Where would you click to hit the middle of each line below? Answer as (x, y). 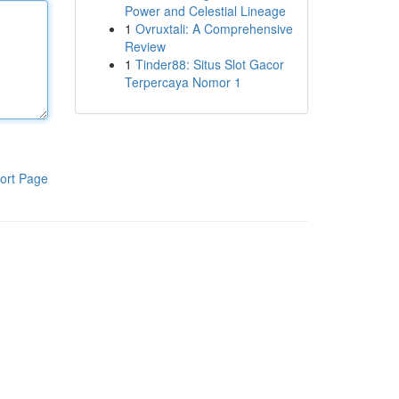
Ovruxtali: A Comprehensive (214, 28)
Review (145, 46)
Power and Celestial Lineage (205, 11)
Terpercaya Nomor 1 (183, 82)
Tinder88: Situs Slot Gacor (209, 64)
